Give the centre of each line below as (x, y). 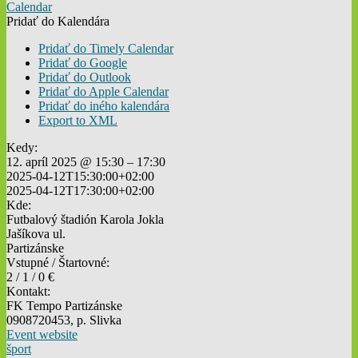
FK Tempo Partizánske (64, 306)
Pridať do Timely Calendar (106, 49)
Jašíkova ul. (36, 234)
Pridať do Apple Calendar (103, 92)
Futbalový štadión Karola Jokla (85, 220)
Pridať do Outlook (85, 78)
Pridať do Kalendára (58, 22)
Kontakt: (28, 292)
